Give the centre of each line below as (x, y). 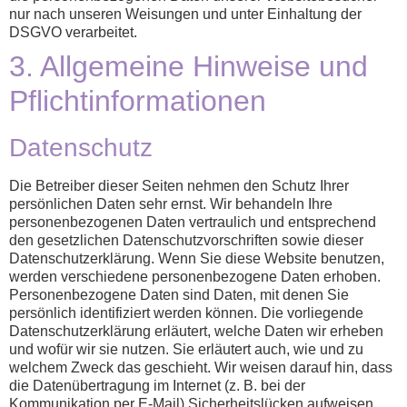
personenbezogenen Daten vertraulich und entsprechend (193, 223)
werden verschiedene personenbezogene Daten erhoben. (195, 277)
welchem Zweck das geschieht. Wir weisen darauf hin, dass (201, 368)
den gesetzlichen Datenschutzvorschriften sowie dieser (186, 241)
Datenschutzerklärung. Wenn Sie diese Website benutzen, (197, 259)
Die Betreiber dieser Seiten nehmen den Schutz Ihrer (179, 186)
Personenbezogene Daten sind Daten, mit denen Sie (179, 295)
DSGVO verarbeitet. (73, 33)
